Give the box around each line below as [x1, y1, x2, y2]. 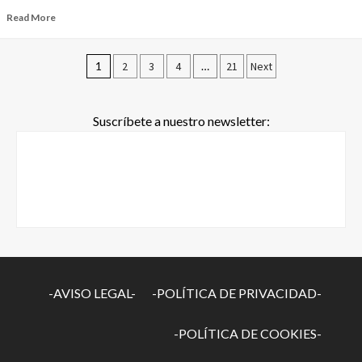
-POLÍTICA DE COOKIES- [174, 326, 322, 342]
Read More [6, 11, 56, 24]
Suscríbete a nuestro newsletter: [92, 113, 270, 129]
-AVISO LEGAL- [48, 285, 136, 301]
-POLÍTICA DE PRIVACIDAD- [152, 285, 322, 301]
